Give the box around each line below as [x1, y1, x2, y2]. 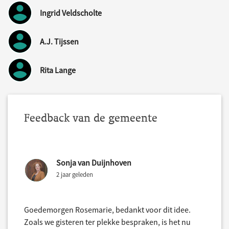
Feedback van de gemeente [24, 111, 157, 125]
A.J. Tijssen [40, 36, 79, 47]
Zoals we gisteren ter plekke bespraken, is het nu [24, 217, 191, 227]
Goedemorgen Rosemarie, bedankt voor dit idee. [24, 204, 191, 215]
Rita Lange [40, 65, 76, 76]
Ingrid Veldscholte [40, 8, 102, 18]
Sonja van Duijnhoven [56, 157, 131, 168]
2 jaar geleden [56, 170, 93, 179]
